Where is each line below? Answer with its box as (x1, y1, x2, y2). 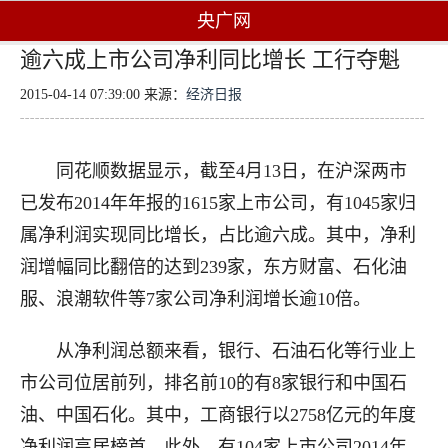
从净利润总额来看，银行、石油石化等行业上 (20, 341, 416, 361)
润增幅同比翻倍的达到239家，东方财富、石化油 (20, 257, 407, 277)
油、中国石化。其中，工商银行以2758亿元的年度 (20, 405, 416, 425)
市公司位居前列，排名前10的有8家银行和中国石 (20, 373, 407, 393)
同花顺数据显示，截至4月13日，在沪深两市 (20, 161, 407, 181)
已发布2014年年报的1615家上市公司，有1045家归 (20, 193, 416, 213)
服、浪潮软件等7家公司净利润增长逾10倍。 (20, 289, 371, 309)
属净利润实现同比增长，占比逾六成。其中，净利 (20, 225, 416, 245)
